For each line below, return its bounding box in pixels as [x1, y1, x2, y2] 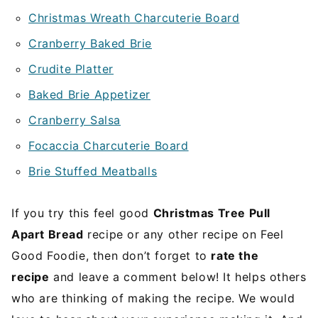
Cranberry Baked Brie [28, 35, 152, 50]
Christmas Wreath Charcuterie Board [28, 10, 240, 25]
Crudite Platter [28, 61, 114, 76]
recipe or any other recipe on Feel [83, 226, 284, 241]
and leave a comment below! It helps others [49, 269, 307, 284]
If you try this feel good [11, 205, 153, 220]
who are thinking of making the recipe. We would [11, 290, 295, 305]
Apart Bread [11, 226, 84, 241]
